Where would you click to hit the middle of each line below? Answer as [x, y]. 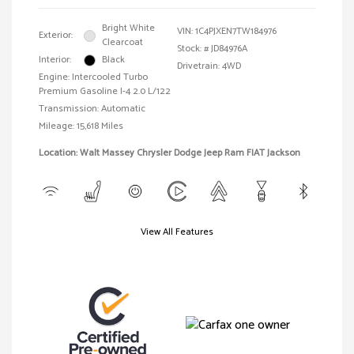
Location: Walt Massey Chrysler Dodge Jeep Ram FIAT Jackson [169, 153]
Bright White [128, 28]
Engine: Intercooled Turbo [93, 77]
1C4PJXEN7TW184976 [236, 32]
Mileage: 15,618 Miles [81, 126]
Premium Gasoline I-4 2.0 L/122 [105, 92]
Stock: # [193, 49]
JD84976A [229, 49]
